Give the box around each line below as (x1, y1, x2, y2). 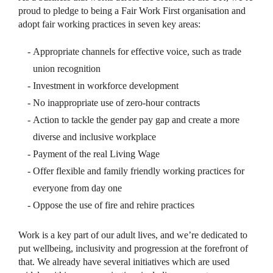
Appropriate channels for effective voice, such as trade (33, 46, 241, 57)
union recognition (33, 63, 101, 74)
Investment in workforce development (33, 80, 179, 91)
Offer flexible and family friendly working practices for (33, 166, 244, 176)
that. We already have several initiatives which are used (18, 257, 230, 267)
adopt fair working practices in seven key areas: (18, 19, 200, 29)
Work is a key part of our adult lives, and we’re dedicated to (18, 230, 247, 240)
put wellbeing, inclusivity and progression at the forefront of (18, 243, 248, 253)
